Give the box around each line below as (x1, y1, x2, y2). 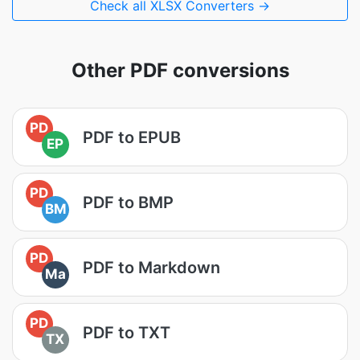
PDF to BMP (83, 192, 174, 212)
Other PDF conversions (71, 59, 289, 82)
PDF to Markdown (83, 257, 220, 277)
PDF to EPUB (83, 127, 181, 147)
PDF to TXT (83, 322, 170, 342)
